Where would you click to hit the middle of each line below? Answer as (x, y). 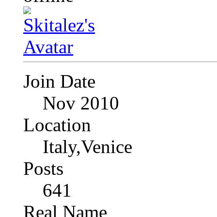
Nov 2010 (81, 103)
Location (57, 125)
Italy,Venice (87, 147)
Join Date (59, 81)
